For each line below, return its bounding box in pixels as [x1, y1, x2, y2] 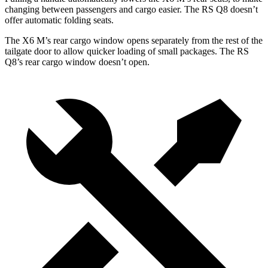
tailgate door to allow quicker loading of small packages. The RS [5, 46, 249, 57]
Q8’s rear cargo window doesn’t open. [5, 57, 150, 68]
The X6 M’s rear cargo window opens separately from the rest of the [5, 35, 263, 46]
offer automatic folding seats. [5, 15, 114, 26]
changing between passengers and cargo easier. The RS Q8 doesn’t [5, 4, 258, 15]
